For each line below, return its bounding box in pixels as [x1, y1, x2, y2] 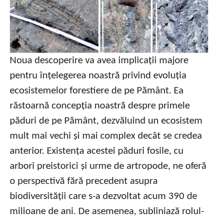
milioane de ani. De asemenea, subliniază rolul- [10, 206, 204, 217]
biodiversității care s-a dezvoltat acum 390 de [10, 191, 197, 202]
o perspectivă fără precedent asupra [10, 176, 158, 187]
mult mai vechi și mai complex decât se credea [10, 131, 202, 142]
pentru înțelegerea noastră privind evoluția [10, 71, 186, 81]
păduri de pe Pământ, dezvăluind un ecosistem [10, 116, 202, 127]
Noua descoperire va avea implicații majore [10, 55, 188, 66]
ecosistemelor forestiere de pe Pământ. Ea [10, 86, 183, 96]
